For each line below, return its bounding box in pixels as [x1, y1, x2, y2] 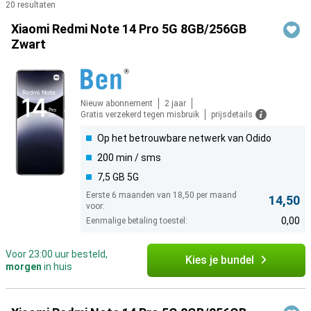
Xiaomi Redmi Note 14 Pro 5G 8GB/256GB [11, 22, 246, 36]
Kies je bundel [185, 253, 254, 267]
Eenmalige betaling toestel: [86, 216, 187, 226]
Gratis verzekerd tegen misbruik [81, 110, 199, 119]
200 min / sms [97, 152, 161, 163]
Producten [6, 17, 55, 28]
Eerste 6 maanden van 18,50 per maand [86, 190, 237, 200]
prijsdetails [211, 110, 253, 119]
